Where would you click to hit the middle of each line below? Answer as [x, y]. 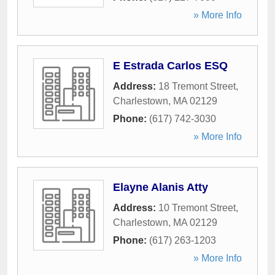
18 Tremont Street [197, 86]
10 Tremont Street [197, 208]
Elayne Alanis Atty [161, 187]
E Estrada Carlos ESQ [170, 66]
